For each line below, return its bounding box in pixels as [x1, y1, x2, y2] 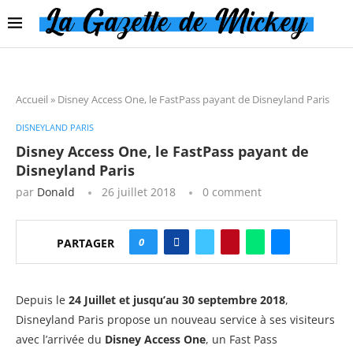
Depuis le [16, 292, 69, 307]
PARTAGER [57, 236, 114, 251]
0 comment [203, 184, 262, 199]
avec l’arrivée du [16, 331, 105, 347]
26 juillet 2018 [102, 184, 176, 199]
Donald [37, 184, 75, 199]
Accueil [16, 91, 48, 106]
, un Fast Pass [206, 331, 277, 347]
